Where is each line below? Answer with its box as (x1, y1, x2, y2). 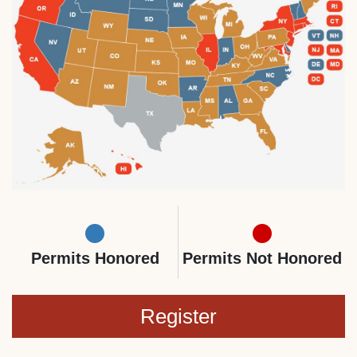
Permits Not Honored (182, 249, 342, 267)
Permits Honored (30, 249, 159, 267)
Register (140, 304, 217, 328)
